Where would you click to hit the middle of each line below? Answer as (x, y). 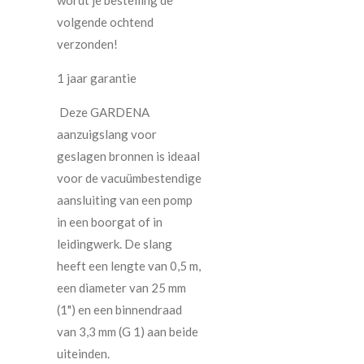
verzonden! (89, 43)
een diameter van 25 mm (121, 287)
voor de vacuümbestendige (129, 178)
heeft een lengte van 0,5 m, (129, 265)
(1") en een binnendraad (119, 309)
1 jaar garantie (98, 78)
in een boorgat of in (110, 221)
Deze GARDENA (104, 112)
